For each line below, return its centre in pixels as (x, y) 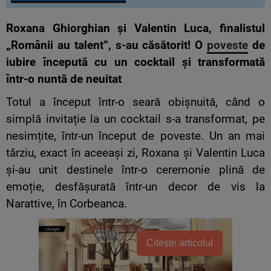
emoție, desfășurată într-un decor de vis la (135, 187)
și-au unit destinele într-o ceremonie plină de (135, 170)
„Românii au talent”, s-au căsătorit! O (107, 46)
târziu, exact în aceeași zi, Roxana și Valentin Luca (135, 153)
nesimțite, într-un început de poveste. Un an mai (135, 136)
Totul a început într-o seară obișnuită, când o (135, 103)
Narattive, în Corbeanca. (67, 204)
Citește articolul (180, 243)
